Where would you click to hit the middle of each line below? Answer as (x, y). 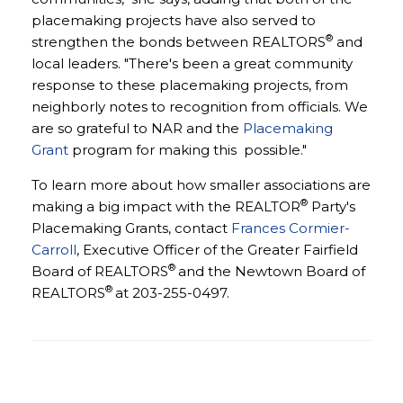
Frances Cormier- (291, 228)
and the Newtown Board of (272, 271)
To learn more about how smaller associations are (201, 185)
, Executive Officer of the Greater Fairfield (217, 250)
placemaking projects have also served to (174, 20)
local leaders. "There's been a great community (192, 63)
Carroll (54, 250)
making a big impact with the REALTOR (166, 206)
